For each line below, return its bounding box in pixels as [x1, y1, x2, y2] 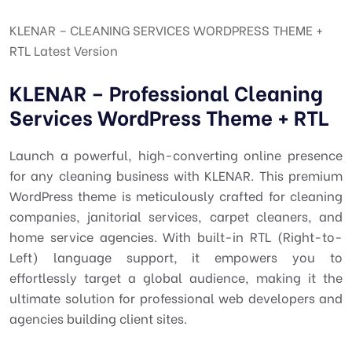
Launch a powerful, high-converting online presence [9, 145, 343, 163]
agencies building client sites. [9, 309, 187, 327]
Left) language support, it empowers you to [9, 247, 343, 266]
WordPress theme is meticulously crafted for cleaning [9, 186, 343, 204]
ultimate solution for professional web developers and [9, 288, 343, 306]
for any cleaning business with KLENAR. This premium [9, 166, 343, 184]
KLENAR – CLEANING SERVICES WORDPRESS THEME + [9, 20, 323, 38]
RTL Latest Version [9, 41, 118, 59]
